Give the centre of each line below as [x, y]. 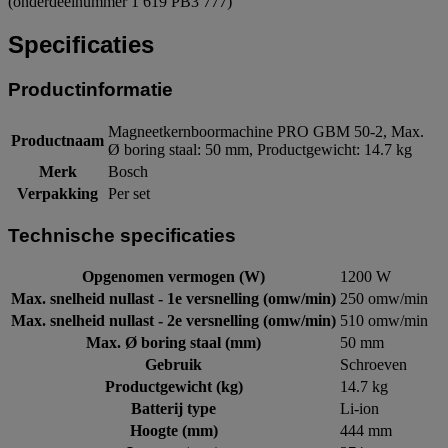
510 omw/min [384, 321]
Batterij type [173, 409]
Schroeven [373, 365]
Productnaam [57, 141]
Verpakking [57, 194]
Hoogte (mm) [173, 431]
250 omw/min [384, 299]
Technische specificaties [122, 235]
